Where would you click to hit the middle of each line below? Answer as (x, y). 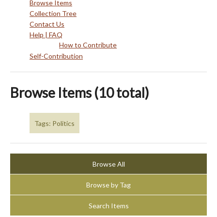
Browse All (108, 164)
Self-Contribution (56, 56)
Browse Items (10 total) (80, 93)
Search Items (108, 205)
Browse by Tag (108, 185)
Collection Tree (53, 13)
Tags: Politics (54, 123)
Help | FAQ (46, 35)
